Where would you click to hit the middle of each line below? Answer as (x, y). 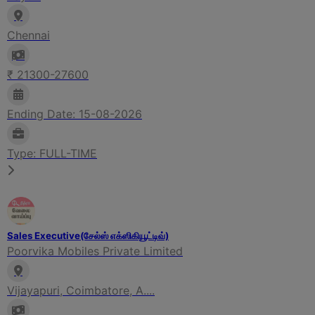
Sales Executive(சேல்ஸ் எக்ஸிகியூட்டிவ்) (88, 235)
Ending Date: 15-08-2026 (75, 114)
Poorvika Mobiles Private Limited (95, 251)
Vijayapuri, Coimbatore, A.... (81, 290)
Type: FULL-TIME (52, 153)
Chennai (28, 35)
